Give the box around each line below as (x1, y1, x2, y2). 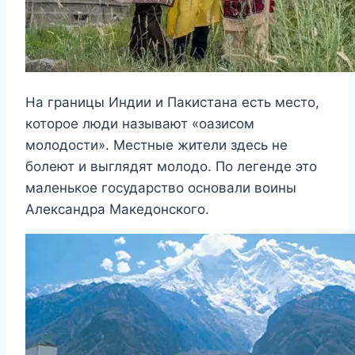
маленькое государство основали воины (25, 180, 296, 197)
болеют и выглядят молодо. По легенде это (25, 158, 317, 175)
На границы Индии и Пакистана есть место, (25, 94, 319, 111)
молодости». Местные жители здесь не (25, 137, 288, 154)
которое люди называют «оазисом (25, 116, 254, 132)
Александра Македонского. (25, 201, 209, 218)
